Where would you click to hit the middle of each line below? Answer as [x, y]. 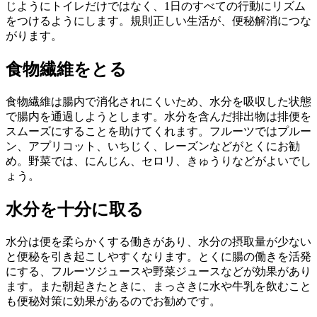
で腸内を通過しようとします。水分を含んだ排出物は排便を [158, 116]
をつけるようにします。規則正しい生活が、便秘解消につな [158, 21]
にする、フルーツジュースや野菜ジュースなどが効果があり [158, 271]
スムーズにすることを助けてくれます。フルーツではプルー [158, 131]
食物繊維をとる [66, 70]
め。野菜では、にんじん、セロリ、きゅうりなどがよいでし [158, 161]
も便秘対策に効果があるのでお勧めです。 [113, 301]
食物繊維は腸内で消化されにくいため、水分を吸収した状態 [158, 101]
